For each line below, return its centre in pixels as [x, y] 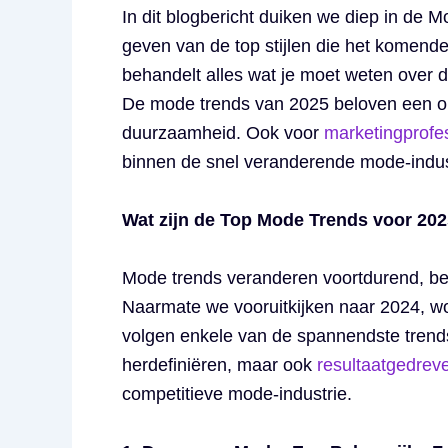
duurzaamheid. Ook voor [223, 133]
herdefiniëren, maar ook [219, 365]
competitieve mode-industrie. [237, 394]
